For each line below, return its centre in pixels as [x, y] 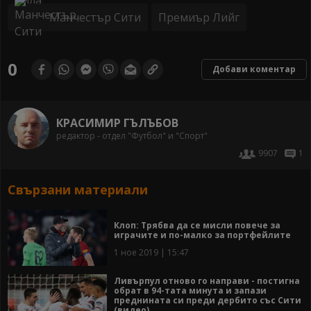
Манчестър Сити [95, 18]
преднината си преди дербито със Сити [208, 300]
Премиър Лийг [199, 18]
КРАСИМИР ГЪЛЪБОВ [117, 123]
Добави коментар [254, 69]
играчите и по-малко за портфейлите [202, 235]
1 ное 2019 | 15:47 [151, 252]
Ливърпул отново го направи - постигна [207, 280]
